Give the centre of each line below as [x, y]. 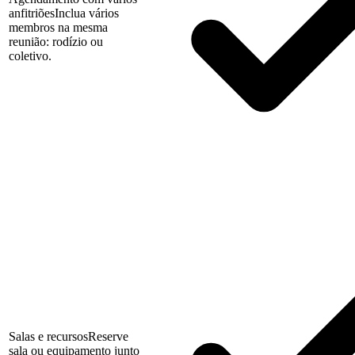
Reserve [108, 337]
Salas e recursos [48, 337]
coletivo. [30, 56]
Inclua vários [87, 13]
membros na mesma [58, 28]
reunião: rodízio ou [56, 42]
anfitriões [32, 13]
